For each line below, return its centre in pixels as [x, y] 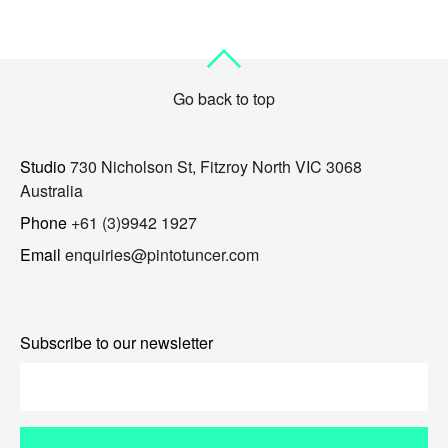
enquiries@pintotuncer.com [162, 255]
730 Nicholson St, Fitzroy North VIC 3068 [216, 167]
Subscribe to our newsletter [116, 343]
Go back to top [224, 98]
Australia [51, 191]
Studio [43, 167]
